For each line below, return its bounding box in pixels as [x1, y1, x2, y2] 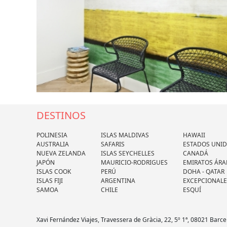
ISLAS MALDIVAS [101, 130, 149, 139]
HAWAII [183, 130, 205, 139]
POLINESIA [36, 130, 67, 139]
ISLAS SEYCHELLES [101, 148, 155, 158]
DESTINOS [36, 108, 86, 122]
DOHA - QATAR [183, 167, 224, 176]
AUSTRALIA [36, 139, 69, 148]
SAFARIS [101, 139, 125, 148]
